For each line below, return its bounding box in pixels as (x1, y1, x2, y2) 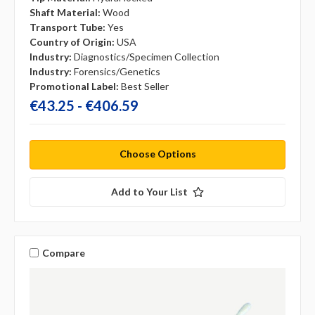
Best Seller (121, 80, 169, 93)
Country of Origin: (30, 36, 115, 49)
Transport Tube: (30, 21, 105, 34)
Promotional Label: (30, 80, 119, 93)
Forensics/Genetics (74, 65, 160, 78)
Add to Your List (111, 186, 188, 198)
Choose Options (119, 148, 196, 160)
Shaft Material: (30, 6, 101, 19)
